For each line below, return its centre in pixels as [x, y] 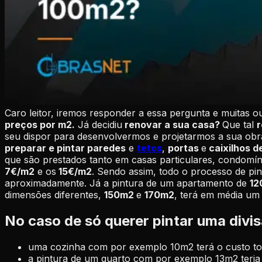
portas [185, 148]
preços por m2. [40, 124]
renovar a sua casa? [172, 124]
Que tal [239, 124]
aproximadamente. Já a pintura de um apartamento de [127, 183]
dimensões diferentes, [54, 194]
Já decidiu [100, 124]
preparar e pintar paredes [65, 148]
